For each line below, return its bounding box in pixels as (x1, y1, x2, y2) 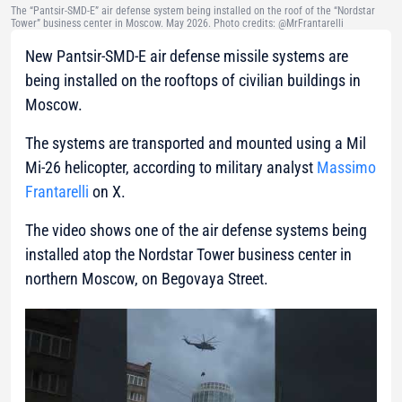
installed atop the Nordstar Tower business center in (25, 245, 352, 265)
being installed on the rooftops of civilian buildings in (25, 71, 361, 91)
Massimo (317, 158, 376, 178)
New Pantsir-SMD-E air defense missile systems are (25, 47, 348, 66)
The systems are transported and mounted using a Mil (25, 134, 366, 153)
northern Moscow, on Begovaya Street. (25, 269, 268, 289)
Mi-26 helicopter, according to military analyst (25, 158, 317, 178)
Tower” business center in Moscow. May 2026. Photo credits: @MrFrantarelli (11, 17, 344, 31)
